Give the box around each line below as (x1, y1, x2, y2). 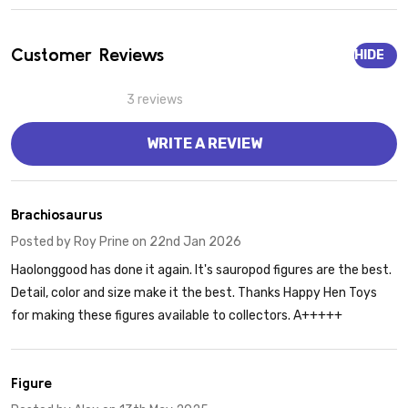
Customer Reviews (11, 44, 164, 66)
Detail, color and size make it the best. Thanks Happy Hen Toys (11, 285, 377, 301)
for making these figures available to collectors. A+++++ (11, 308, 342, 324)
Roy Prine (74, 234, 129, 250)
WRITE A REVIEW (146, 135, 262, 153)
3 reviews (127, 92, 183, 108)
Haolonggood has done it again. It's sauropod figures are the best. (11, 262, 392, 279)
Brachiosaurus (11, 206, 103, 223)
